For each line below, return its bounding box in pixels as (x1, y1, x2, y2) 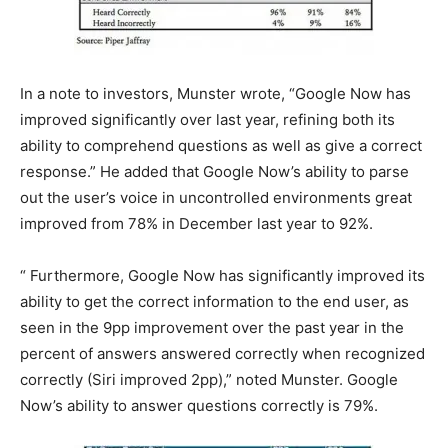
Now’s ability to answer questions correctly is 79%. (20, 396, 378, 415)
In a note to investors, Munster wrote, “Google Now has (20, 84, 411, 103)
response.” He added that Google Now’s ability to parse (20, 162, 409, 181)
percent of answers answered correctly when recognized (20, 344, 425, 363)
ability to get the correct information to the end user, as (20, 292, 409, 311)
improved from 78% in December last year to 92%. (20, 214, 373, 233)
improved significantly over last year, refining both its (20, 110, 395, 129)
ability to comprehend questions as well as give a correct (20, 136, 422, 155)
